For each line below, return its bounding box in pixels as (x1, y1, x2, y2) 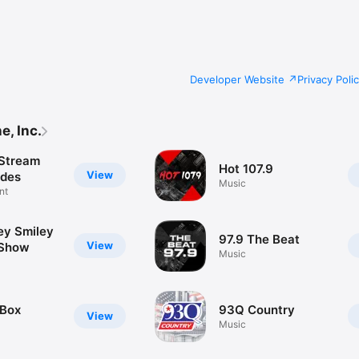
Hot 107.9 (219, 161, 274, 177)
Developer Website (190, 72, 284, 86)
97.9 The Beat (219, 232, 301, 248)
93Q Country (219, 302, 296, 318)
